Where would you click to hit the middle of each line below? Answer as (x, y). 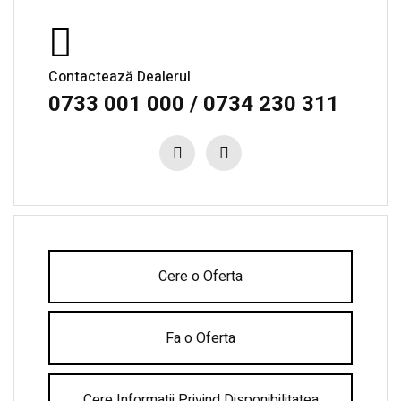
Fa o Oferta (200, 338)
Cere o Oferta (200, 276)
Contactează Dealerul (119, 77)
